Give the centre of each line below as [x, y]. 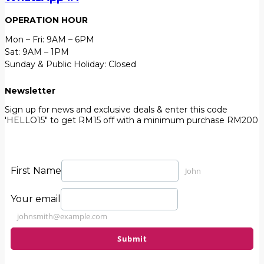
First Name [36, 171]
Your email [36, 199]
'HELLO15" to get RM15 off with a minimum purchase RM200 [131, 120]
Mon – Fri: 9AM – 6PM [49, 39]
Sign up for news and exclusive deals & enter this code [116, 110]
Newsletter [30, 91]
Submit [132, 239]
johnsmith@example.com [62, 216]
